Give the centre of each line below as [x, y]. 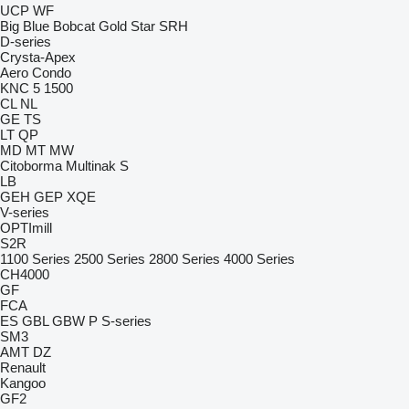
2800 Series [184, 259]
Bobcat [74, 26]
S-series [126, 321]
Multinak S [97, 166]
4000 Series [259, 259]
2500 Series [110, 259]
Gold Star [127, 26]
